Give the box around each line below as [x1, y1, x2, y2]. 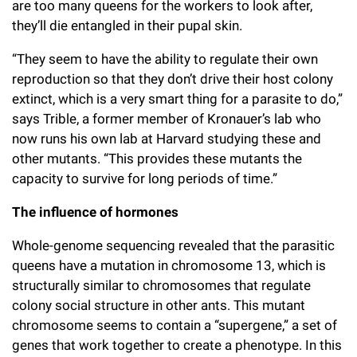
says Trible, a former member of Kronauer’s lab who [12, 111, 321, 127]
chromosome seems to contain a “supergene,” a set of [12, 317, 337, 334]
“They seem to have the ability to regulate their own [12, 51, 318, 68]
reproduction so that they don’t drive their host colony [12, 71, 333, 88]
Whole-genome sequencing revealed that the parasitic [12, 237, 335, 254]
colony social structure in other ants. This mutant [12, 297, 305, 314]
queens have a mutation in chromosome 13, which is [12, 257, 326, 274]
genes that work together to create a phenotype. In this [12, 337, 342, 354]
